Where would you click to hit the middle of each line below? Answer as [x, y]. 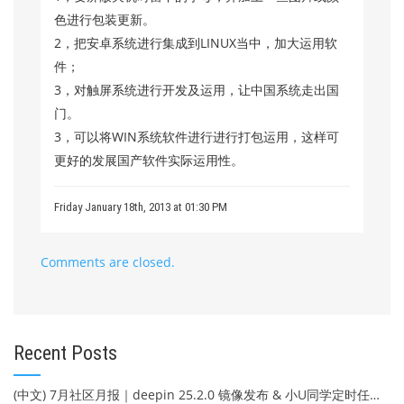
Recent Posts [65, 353]
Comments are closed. [108, 262]
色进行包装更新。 [105, 19]
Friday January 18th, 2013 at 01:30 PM [141, 207]
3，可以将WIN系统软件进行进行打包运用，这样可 [197, 137]
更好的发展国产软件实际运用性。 [149, 160]
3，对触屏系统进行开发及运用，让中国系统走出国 [197, 90]
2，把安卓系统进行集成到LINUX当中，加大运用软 [196, 43]
